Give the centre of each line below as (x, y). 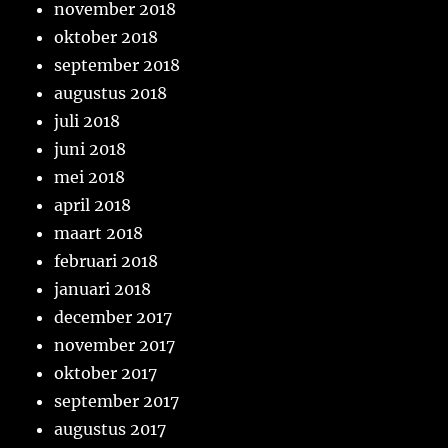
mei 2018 (90, 177)
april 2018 (93, 205)
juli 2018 (87, 121)
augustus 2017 (110, 429)
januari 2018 (103, 289)
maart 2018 (99, 233)
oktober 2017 (106, 373)
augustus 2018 (111, 93)
